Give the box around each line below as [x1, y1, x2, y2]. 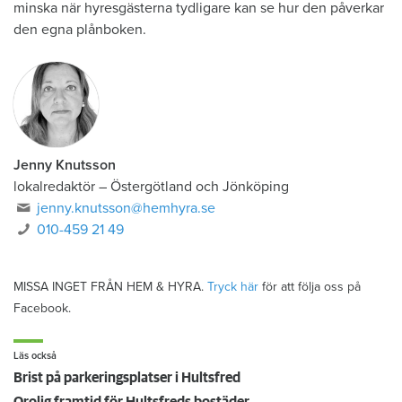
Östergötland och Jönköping [110, 177, 289, 196]
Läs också [13, 349, 57, 362]
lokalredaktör [13, 177, 95, 196]
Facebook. [13, 300, 71, 316]
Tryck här [207, 278, 258, 294]
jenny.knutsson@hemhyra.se [37, 198, 216, 217]
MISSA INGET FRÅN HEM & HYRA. [13, 278, 207, 294]
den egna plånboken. [13, 20, 146, 39]
